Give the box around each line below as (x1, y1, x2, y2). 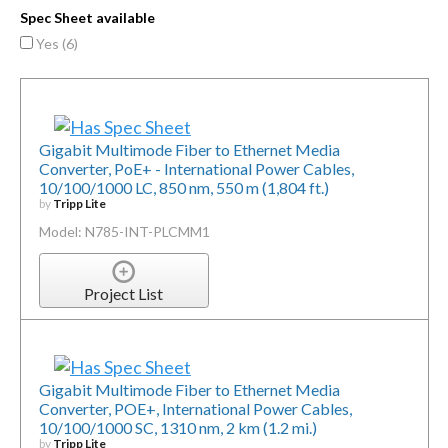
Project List (84, 284, 164, 304)
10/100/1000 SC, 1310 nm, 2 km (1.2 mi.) (38, 418, 317, 438)
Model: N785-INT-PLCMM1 (38, 222, 210, 240)
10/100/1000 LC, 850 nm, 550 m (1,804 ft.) (38, 177, 329, 197)
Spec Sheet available (19, 8, 155, 26)
